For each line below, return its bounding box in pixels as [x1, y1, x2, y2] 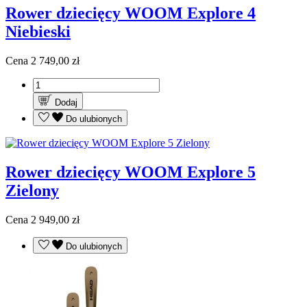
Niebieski [5, 23, 71, 41]
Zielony [5, 182, 59, 200]
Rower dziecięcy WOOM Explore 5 [5, 163, 256, 182]
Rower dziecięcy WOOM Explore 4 [5, 4, 256, 23]
